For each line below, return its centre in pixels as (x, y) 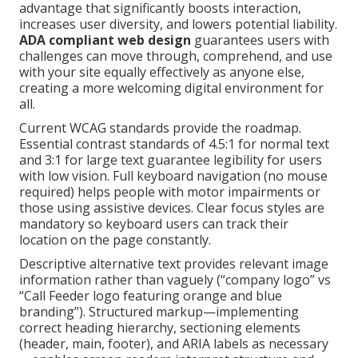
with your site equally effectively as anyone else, (162, 72)
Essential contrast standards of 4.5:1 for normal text (174, 143)
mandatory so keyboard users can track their (154, 223)
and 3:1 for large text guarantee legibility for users (171, 159)
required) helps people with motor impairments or (170, 191)
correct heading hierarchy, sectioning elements (160, 327)
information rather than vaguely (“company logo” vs (175, 279)
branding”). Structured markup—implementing (159, 311)
